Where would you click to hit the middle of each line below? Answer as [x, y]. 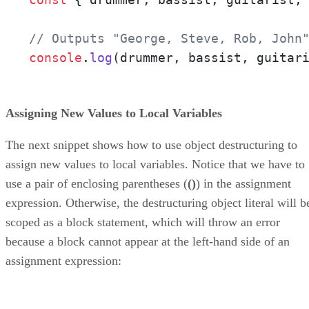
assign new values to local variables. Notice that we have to [155, 164]
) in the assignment [243, 183]
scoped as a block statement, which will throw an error [143, 222]
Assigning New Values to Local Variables [114, 113]
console [56, 57]
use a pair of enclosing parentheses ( [97, 183]
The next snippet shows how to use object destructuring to [151, 144]
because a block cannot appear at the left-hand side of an [148, 241]
